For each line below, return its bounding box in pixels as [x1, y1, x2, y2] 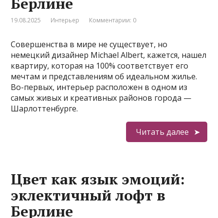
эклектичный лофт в [11, 185, 166, 205]
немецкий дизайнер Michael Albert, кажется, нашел [11, 50, 207, 60]
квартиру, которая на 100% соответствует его [11, 60, 189, 71]
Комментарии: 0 [89, 16, 137, 24]
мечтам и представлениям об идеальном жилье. [11, 71, 198, 82]
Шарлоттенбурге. [11, 103, 78, 114]
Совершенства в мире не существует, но [11, 39, 168, 50]
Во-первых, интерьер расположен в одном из [11, 82, 188, 92]
